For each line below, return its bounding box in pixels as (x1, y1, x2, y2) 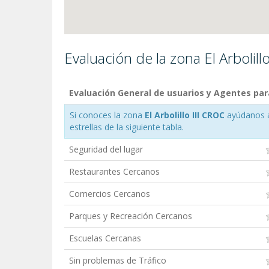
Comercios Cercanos (69, 187, 150, 199)
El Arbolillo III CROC (145, 109, 225, 121)
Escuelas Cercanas (69, 232, 141, 244)
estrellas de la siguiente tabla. (70, 121, 184, 133)
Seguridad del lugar (69, 143, 143, 155)
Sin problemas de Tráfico (69, 254, 166, 266)
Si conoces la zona (70, 109, 145, 121)
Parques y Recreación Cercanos (69, 210, 192, 222)
